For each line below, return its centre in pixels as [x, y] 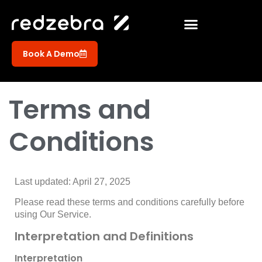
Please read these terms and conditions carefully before [130, 202]
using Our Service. [53, 215]
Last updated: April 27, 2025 [73, 182]
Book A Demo [51, 54]
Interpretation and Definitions [104, 236]
